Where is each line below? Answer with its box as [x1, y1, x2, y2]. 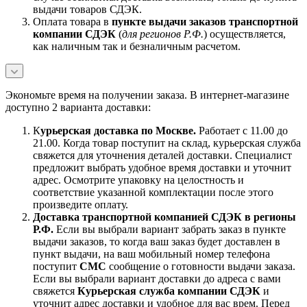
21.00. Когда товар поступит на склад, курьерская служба [33, 136, 301, 149]
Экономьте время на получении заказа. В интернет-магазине [5, 88, 289, 101]
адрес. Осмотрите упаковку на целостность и [33, 173, 244, 186]
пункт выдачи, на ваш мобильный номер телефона [33, 247, 270, 260]
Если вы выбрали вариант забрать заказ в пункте [53, 223, 286, 235]
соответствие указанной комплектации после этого [33, 186, 273, 198]
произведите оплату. [33, 198, 128, 210]
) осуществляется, [204, 27, 286, 40]
